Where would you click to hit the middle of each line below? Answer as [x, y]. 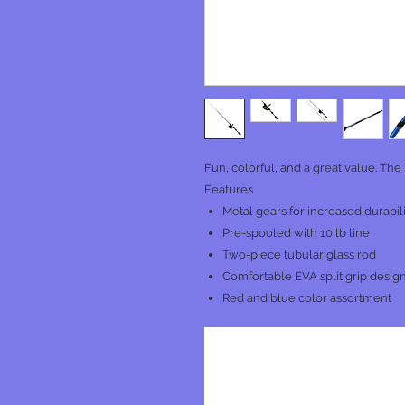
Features [229, 189]
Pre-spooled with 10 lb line [296, 233]
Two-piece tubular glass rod [299, 254]
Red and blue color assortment [307, 298]
